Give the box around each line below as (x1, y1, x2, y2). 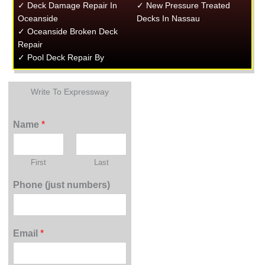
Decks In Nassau (137, 14, 201, 23)
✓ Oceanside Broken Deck (17, 27, 118, 36)
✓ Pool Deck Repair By (17, 53, 104, 62)
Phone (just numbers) (13, 179, 111, 190)
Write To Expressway (31, 87, 109, 96)
